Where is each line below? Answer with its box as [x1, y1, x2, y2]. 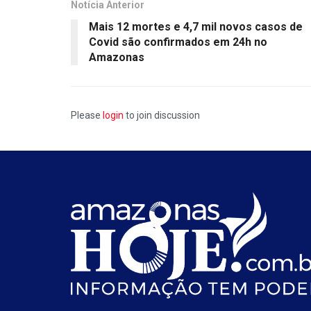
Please [71, 109, 103, 121]
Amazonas [89, 50, 144, 64]
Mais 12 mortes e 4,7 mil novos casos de [89, 19, 303, 33]
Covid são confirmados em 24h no [89, 35, 267, 49]
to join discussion [124, 109, 200, 121]
